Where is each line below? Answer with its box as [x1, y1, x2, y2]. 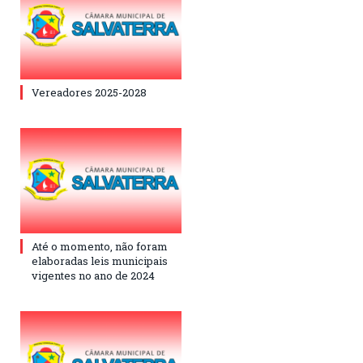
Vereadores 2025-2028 [32, 84, 147, 100]
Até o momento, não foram [32, 239, 168, 254]
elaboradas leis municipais [32, 254, 168, 269]
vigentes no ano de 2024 [32, 268, 155, 284]
